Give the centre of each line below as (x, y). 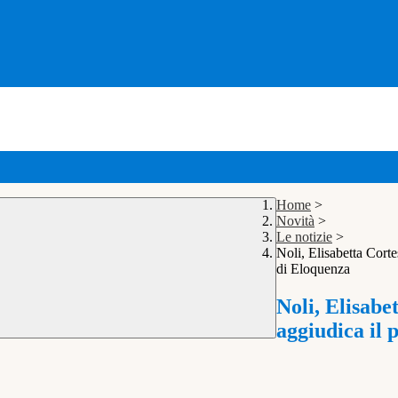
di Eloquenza (313, 269)
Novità (295, 221)
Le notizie (304, 237)
